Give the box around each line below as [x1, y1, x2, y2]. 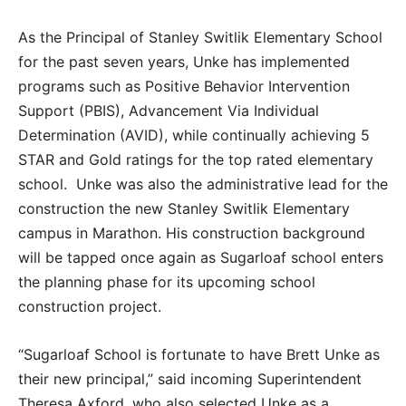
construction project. [18, 297, 161, 316]
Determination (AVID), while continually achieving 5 [18, 126, 370, 145]
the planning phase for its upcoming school [18, 273, 315, 292]
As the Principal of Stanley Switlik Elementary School [18, 28, 382, 47]
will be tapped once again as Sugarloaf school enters [18, 248, 383, 267]
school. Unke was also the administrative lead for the [18, 175, 388, 194]
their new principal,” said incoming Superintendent [18, 370, 362, 389]
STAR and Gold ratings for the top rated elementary [18, 150, 373, 169]
